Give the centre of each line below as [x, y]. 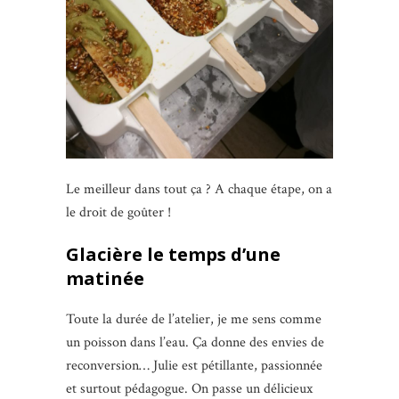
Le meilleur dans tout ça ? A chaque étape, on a [199, 189]
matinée [105, 278]
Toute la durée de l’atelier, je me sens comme [194, 319]
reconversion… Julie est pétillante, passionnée [194, 365]
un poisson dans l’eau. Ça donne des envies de [195, 342]
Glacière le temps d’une [173, 254]
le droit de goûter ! [118, 212]
